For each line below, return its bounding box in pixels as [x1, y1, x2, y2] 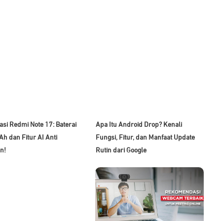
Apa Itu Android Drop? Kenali [96, 121, 183, 128]
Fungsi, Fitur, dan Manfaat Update [96, 134, 195, 141]
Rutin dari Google [96, 147, 147, 154]
